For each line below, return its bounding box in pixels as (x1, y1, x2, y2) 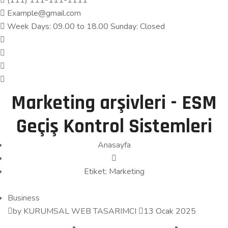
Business (8, 192, 40, 204)
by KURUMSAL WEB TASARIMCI (13, 206, 136, 217)
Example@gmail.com (5, 8, 81, 19)
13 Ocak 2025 (144, 206, 196, 217)
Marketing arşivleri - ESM (11, 91, 217, 116)
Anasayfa (97, 139, 131, 151)
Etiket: (83, 166, 109, 177)
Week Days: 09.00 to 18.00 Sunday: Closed (5, 21, 165, 32)
